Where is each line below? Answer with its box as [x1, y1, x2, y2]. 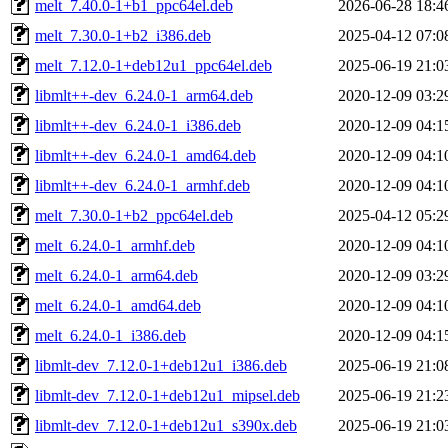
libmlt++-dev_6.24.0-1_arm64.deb [35, 86, 253, 104]
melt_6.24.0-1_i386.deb [35, 326, 186, 344]
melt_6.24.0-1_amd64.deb [35, 296, 201, 314]
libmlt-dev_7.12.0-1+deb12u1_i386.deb [35, 356, 287, 374]
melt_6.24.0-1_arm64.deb [35, 266, 198, 284]
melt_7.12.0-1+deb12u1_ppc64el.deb [35, 56, 272, 74]
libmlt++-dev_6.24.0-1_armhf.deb [35, 176, 250, 194]
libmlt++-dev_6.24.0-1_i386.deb [35, 116, 241, 134]
